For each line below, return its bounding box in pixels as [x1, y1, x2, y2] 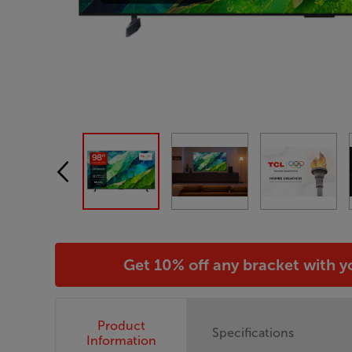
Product [97, 317, 145, 333]
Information [86, 332, 156, 348]
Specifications [212, 325, 295, 341]
